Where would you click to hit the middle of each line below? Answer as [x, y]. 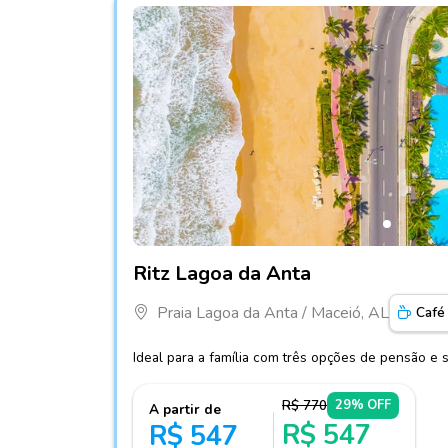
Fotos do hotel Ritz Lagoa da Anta [252, 257]
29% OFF [363, 405]
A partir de [185, 410]
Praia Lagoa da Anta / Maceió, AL [273, 313]
